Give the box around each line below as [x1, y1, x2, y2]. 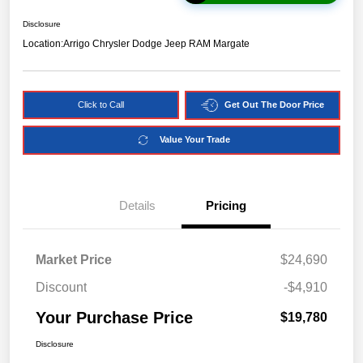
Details [118, 198, 156, 212]
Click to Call [77, 99, 124, 109]
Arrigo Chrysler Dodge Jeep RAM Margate [63, 37, 250, 49]
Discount [36, 280, 87, 294]
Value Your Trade [160, 135, 230, 145]
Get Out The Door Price [224, 100, 324, 110]
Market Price [36, 252, 112, 267]
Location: [23, 37, 63, 49]
